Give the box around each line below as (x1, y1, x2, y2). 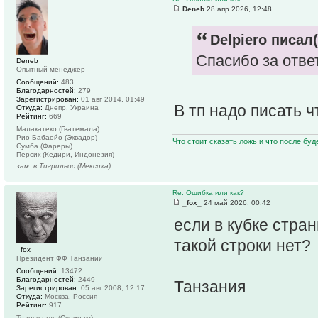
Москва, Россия (43, 292, 97, 301)
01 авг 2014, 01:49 (79, 95, 145, 104)
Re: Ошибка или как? (172, 189, 244, 197)
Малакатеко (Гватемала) (16, 125, 99, 133)
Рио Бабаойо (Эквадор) (16, 133, 97, 142)
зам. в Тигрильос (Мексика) (16, 162, 111, 170)
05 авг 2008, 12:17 (79, 284, 145, 292)
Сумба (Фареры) (16, 142, 72, 150)
